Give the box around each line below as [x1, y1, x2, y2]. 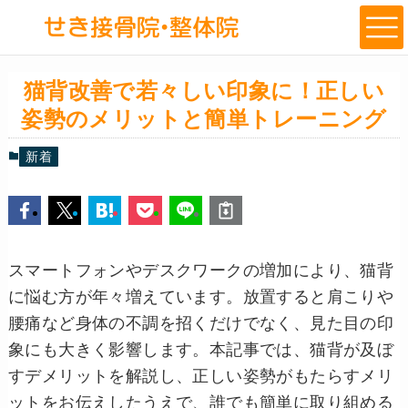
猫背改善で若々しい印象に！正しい [23, 77, 385, 103]
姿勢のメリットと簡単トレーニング [21, 106, 387, 131]
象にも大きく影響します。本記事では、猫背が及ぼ [7, 341, 394, 360]
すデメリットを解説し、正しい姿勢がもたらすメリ [7, 367, 394, 386]
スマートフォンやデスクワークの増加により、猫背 [7, 261, 394, 280]
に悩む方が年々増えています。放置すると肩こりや [7, 288, 394, 307]
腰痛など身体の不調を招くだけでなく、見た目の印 [7, 314, 394, 333]
